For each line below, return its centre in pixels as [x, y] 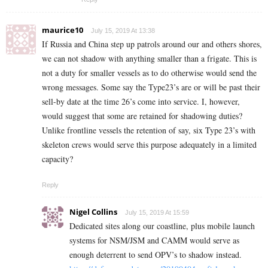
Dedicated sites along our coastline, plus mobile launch [162, 226]
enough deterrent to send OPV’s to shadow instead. [156, 255]
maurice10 [63, 30]
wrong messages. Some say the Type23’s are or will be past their [151, 87]
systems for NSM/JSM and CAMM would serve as [154, 240]
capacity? [57, 159]
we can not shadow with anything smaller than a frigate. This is [149, 59]
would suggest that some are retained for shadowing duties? [142, 116]
